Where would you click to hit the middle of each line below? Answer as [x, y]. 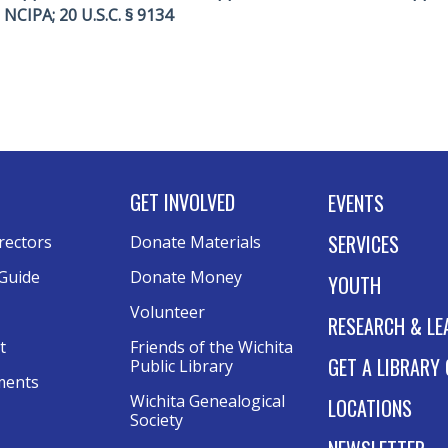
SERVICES [363, 244]
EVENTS [356, 203]
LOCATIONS [370, 408]
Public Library [181, 366]
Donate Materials [195, 242]
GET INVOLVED [182, 202]
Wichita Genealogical [207, 401]
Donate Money [186, 277]
